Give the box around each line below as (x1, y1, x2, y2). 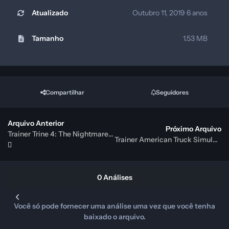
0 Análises (97, 173, 132, 182)
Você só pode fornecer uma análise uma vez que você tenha (14, 201, 215, 211)
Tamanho (31, 34, 63, 43)
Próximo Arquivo (166, 124, 221, 133)
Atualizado (31, 8, 68, 18)
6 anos (187, 8, 208, 18)
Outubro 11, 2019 (132, 8, 187, 18)
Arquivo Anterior (8, 119, 64, 128)
